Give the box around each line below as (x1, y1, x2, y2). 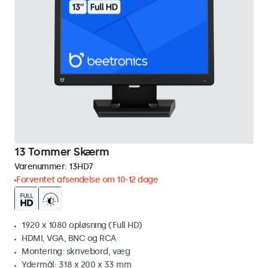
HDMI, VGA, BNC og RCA (22, 233, 117, 243)
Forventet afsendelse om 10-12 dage (16, 175, 158, 185)
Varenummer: (14, 162, 69, 172)
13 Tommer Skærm (14, 145, 109, 159)
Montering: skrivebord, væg (22, 246, 130, 257)
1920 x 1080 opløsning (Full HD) (22, 220, 142, 230)
